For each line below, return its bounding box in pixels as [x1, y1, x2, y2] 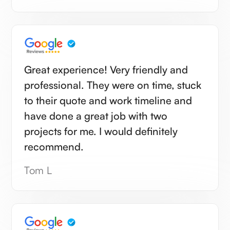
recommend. [24, 140, 84, 153]
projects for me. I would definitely [24, 124, 178, 138]
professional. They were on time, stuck [24, 78, 202, 91]
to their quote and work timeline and [24, 93, 193, 107]
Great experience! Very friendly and [24, 63, 188, 76]
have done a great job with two [24, 109, 168, 122]
